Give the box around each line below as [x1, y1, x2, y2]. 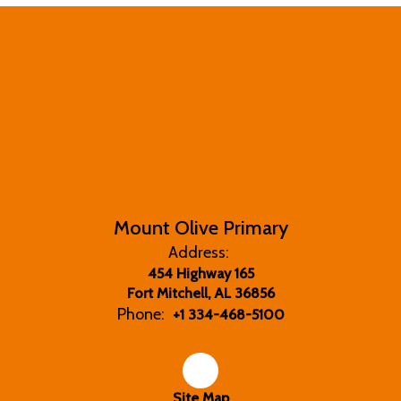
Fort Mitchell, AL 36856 [126, 284, 275, 302]
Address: [167, 242, 229, 262]
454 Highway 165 [147, 264, 254, 282]
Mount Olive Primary [113, 215, 288, 240]
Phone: [116, 303, 165, 324]
